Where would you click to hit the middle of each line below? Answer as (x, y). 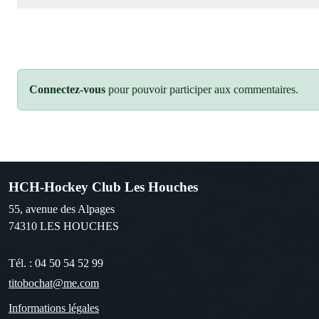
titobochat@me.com (54, 283)
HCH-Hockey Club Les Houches (103, 187)
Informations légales (54, 308)
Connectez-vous (67, 89)
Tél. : (22, 263)
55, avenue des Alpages (62, 209)
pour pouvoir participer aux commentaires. (202, 89)
